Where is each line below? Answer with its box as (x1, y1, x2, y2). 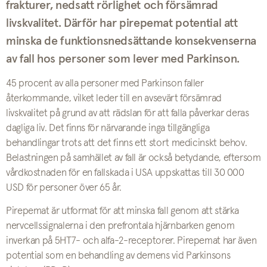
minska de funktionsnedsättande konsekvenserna (6, 35, 256, 47)
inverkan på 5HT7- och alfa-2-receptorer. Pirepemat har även (6, 235, 257, 246)
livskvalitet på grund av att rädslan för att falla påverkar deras (6, 108, 249, 119)
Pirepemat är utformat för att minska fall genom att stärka (6, 206, 240, 216)
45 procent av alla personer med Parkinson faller (6, 78, 204, 89)
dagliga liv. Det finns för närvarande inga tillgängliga (6, 123, 210, 133)
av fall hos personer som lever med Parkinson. (6, 52, 240, 65)
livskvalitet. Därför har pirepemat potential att (6, 17, 238, 29)
